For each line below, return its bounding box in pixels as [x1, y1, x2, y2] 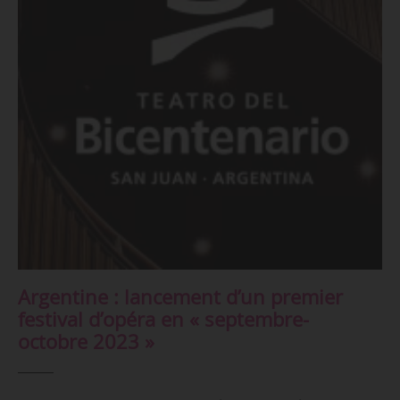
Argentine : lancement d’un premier [17, 283, 343, 310]
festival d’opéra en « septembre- [17, 305, 309, 332]
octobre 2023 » [17, 328, 154, 354]
